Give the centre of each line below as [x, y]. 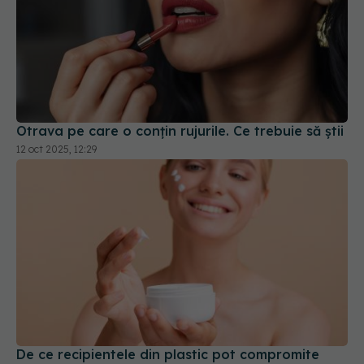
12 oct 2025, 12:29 [56, 89]
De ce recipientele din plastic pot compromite [168, 293]
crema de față [63, 309]
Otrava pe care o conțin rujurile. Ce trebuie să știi [180, 70]
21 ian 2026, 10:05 [58, 327]
